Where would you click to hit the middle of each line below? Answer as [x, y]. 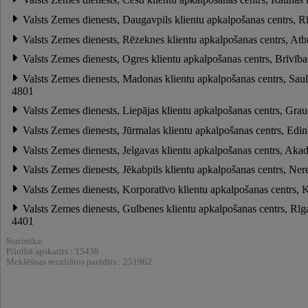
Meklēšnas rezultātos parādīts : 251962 [79, 262]
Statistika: [25, 242]
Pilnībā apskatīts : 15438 [53, 252]
